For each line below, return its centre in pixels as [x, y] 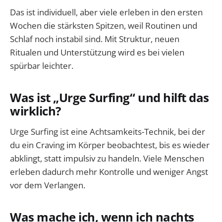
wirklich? [35, 111]
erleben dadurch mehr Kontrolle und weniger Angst [109, 171]
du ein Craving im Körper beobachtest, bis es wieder [110, 145]
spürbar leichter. [42, 66]
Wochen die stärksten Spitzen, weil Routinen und [104, 26]
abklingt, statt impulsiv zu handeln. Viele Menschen [107, 158]
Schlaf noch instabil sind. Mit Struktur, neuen [95, 39]
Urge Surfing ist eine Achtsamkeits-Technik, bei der [108, 131]
